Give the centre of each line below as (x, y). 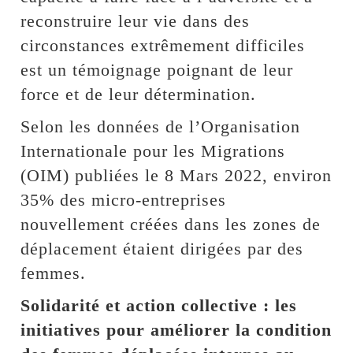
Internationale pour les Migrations (153, 150)
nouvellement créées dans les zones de (171, 224)
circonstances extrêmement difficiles (163, 45)
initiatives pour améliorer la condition (176, 329)
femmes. (54, 273)
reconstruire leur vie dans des (136, 20)
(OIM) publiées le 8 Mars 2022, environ (176, 175)
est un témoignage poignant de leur (157, 69)
